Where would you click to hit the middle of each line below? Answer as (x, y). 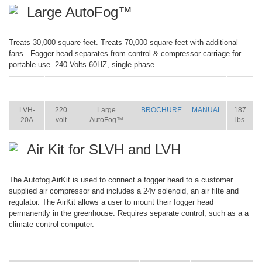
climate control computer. (51, 224)
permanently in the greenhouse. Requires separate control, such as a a (129, 213)
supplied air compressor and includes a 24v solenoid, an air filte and (124, 191)
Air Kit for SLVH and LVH (104, 149)
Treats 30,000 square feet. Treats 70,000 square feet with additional (123, 42)
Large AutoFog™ (80, 12)
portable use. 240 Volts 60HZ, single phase (82, 65)
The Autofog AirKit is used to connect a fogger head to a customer (121, 180)
